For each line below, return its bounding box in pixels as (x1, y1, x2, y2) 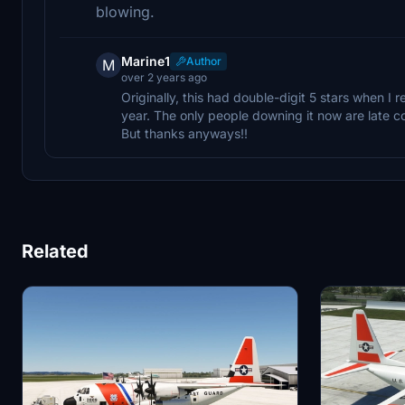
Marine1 (121, 52, 170, 69)
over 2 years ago (121, 70, 207, 84)
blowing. (96, 2, 155, 21)
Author (186, 53, 221, 68)
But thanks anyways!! (121, 125, 248, 141)
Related (22, 240, 89, 262)
